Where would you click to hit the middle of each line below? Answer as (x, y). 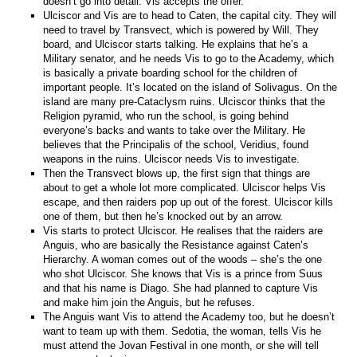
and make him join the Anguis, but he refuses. (149, 302)
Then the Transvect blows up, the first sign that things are (177, 173)
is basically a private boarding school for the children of (171, 73)
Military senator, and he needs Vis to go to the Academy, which (189, 58)
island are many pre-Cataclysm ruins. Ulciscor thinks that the (184, 101)
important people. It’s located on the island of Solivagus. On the (190, 87)
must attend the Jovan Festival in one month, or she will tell (181, 345)
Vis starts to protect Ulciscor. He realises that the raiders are (183, 230)
